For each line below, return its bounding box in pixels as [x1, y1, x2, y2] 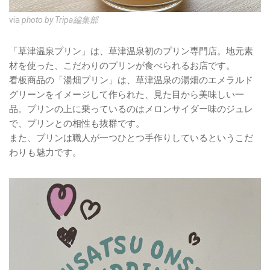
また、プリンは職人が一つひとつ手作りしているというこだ [9, 132, 253, 143]
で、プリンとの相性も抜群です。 [9, 118, 145, 129]
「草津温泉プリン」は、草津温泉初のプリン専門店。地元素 [9, 45, 253, 57]
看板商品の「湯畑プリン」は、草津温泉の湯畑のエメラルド [9, 74, 253, 86]
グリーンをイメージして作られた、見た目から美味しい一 [9, 89, 244, 100]
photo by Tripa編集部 [22, 14, 98, 25]
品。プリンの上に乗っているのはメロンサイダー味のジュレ [9, 103, 253, 115]
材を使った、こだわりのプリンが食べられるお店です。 [9, 60, 235, 71]
